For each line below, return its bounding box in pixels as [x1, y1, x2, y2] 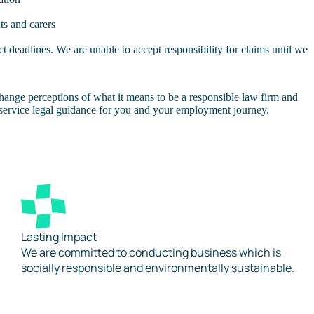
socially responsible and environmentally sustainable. [21, 260, 294, 275]
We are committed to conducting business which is [21, 245, 281, 260]
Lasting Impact [21, 229, 97, 245]
